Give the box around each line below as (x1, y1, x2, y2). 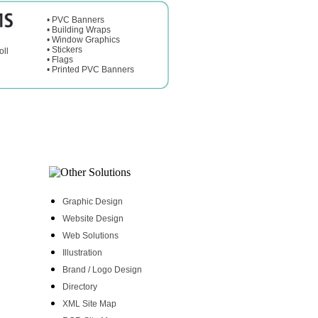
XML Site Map (62, 299, 116, 309)
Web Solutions (62, 231, 119, 241)
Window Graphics (52, 35, 120, 45)
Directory (62, 282, 97, 292)
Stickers (52, 45, 82, 55)
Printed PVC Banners (52, 65, 134, 75)
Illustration (62, 248, 102, 258)
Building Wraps (52, 25, 111, 35)
